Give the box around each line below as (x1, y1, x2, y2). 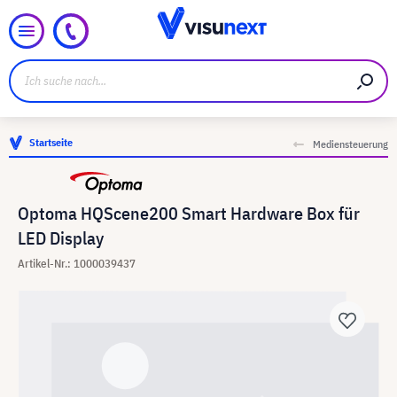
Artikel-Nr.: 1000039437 (18, 256, 136, 271)
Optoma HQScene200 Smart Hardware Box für (18, 201, 360, 225)
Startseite (29, 136, 73, 149)
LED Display (18, 226, 104, 250)
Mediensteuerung (313, 137, 388, 151)
